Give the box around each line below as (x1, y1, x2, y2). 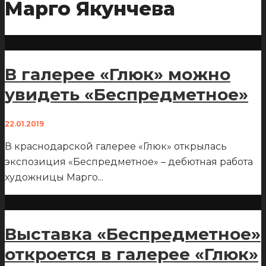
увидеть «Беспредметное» (5, 84, 248, 105)
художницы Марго (5, 171, 98, 183)
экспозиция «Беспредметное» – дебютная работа (5, 156, 253, 167)
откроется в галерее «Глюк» (5, 243, 258, 264)
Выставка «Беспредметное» (5, 223, 261, 244)
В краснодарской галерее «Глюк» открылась (5, 140, 227, 152)
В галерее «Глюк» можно (5, 64, 230, 85)
